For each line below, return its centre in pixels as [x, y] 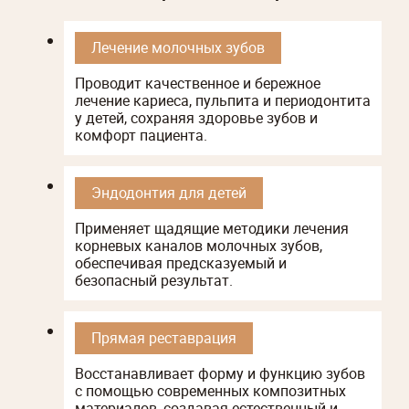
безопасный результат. [154, 280]
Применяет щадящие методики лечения [212, 228]
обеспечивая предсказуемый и [181, 262]
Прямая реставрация [164, 337]
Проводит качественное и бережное [198, 83]
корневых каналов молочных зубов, [199, 245]
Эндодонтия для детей [169, 192]
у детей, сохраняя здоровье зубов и [196, 117]
